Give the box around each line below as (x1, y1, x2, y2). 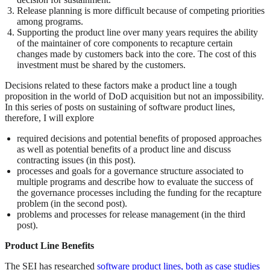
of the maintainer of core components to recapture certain (17, 38, 233, 49)
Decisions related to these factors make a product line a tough (5, 80, 237, 91)
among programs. (17, 16, 83, 27)
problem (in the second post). (17, 198, 127, 209)
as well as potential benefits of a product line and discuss (17, 144, 231, 155)
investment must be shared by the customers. (17, 60, 186, 71)
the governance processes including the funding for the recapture (17, 187, 262, 198)
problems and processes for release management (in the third (17, 209, 245, 220)
